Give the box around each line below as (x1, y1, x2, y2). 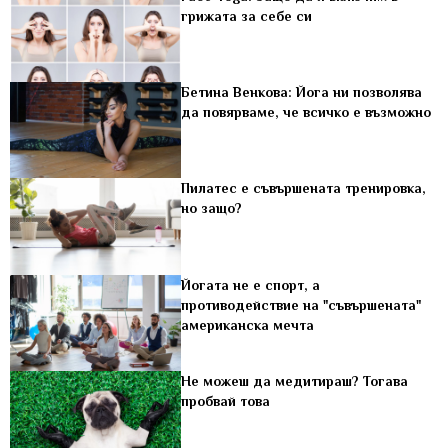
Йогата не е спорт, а (181, 276, 321, 293)
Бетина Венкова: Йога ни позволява (181, 84, 423, 101)
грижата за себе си (181, 7, 313, 24)
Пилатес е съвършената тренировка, (181, 180, 427, 197)
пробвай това (181, 392, 271, 409)
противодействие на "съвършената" (181, 296, 422, 313)
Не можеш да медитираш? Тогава (181, 372, 409, 389)
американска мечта (181, 316, 315, 333)
